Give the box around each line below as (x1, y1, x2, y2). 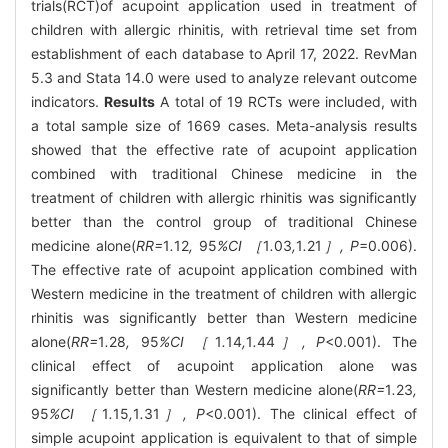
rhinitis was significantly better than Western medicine (31, 308, 417, 326)
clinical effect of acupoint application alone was (31, 356, 417, 374)
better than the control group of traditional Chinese (31, 212, 417, 230)
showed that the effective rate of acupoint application (31, 140, 417, 158)
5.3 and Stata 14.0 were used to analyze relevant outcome (31, 68, 417, 86)
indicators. (31, 92, 105, 110)
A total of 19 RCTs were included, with (155, 92, 418, 110)
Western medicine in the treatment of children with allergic (31, 284, 417, 302)
